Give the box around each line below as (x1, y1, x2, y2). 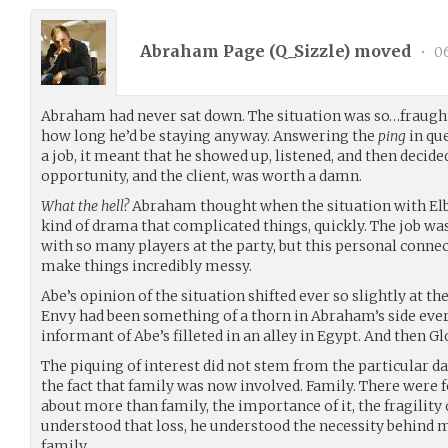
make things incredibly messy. (41, 256, 252, 275)
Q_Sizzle (275, 41, 343, 62)
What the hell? (41, 196, 129, 215)
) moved (343, 41, 415, 62)
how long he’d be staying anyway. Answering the (41, 126, 378, 145)
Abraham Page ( (140, 41, 275, 62)
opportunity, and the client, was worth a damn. (41, 166, 362, 185)
